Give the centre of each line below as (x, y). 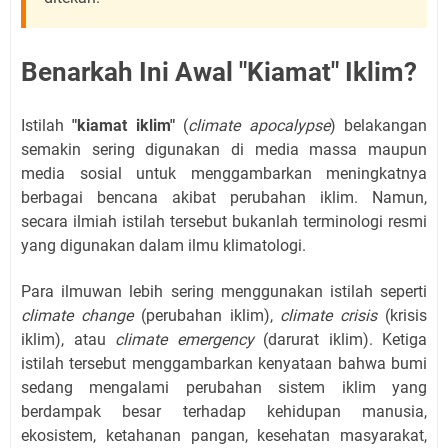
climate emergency (184, 339)
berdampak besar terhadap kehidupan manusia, (224, 411)
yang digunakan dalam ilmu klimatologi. (163, 245)
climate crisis (329, 315)
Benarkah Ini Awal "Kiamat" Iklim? (219, 71)
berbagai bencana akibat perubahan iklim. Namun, (224, 197)
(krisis (402, 315)
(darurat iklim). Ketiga (340, 339)
